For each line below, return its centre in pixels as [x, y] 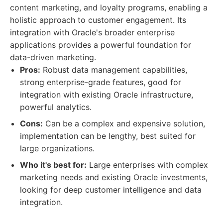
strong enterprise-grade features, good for [101, 82]
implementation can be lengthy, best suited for [108, 136]
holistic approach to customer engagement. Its [98, 20]
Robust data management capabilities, [114, 70]
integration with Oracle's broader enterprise [92, 32]
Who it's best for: [53, 165]
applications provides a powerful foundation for [101, 45]
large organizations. [57, 148]
